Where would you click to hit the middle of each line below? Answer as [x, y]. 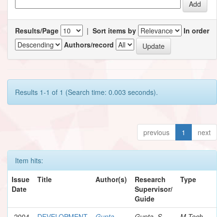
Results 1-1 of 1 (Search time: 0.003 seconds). [86, 92]
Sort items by [114, 30]
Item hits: [29, 160]
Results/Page [37, 30]
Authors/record [89, 45]
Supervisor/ [154, 189]
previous [156, 132]
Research [150, 179]
